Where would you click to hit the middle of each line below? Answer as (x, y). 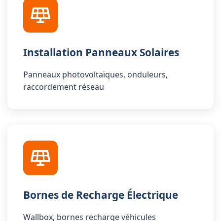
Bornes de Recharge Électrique (101, 195)
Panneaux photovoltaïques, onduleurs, (95, 74)
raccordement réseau (64, 87)
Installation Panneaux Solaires (101, 52)
